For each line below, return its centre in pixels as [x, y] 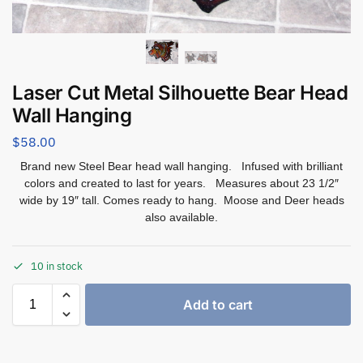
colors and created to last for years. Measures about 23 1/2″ [181, 184]
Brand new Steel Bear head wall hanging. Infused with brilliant [181, 167]
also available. [181, 218]
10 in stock [57, 266]
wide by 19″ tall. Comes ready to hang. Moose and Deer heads [181, 201]
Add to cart [218, 304]
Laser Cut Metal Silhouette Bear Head [180, 93]
